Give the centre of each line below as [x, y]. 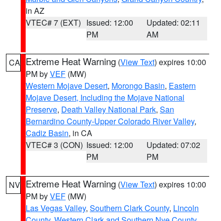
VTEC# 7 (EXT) [53, 22]
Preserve [41, 109]
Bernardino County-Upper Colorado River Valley [110, 121]
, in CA [80, 133]
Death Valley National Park [109, 109]
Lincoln [186, 208]
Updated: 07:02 [174, 145]
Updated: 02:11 [174, 22]
